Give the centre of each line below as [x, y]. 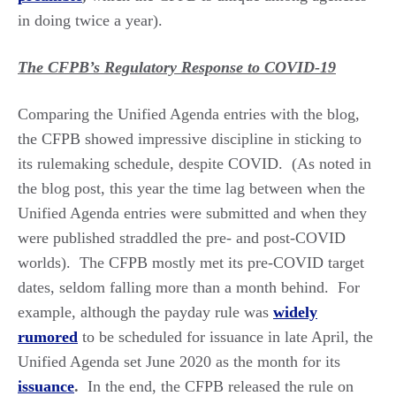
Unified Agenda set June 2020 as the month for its [179, 361]
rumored [48, 336]
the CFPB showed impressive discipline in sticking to [190, 138]
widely [295, 312]
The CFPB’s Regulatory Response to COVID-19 [177, 67]
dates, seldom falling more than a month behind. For [189, 287]
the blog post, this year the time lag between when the [191, 188]
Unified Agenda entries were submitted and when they [192, 213]
